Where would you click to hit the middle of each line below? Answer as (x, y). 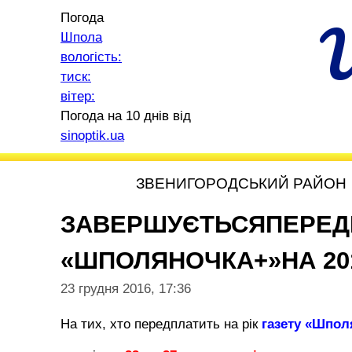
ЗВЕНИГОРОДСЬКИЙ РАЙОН (241, 183)
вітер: (78, 96)
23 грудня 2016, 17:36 (126, 289)
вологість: (91, 57)
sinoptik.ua (92, 136)
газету (279, 324)
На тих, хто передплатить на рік (159, 324)
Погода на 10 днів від (126, 116)
